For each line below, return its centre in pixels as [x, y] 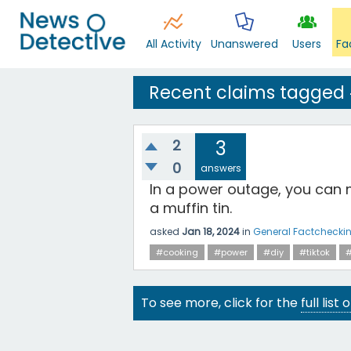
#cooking [177, 252]
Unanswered [244, 44]
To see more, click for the [221, 303]
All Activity [173, 44]
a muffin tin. [191, 208]
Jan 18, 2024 [211, 231]
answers [221, 168]
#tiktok [315, 252]
